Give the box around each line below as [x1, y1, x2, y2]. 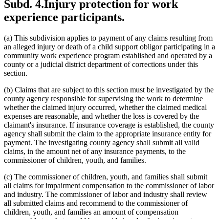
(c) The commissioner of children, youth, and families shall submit [4, 172, 207, 181]
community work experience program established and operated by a [4, 51, 212, 60]
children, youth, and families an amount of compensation [4, 207, 178, 216]
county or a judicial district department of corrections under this [4, 60, 198, 68]
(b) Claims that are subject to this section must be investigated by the [4, 85, 214, 94]
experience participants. [4, 10, 125, 23]
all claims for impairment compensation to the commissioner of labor [4, 181, 214, 190]
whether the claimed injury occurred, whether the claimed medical [4, 103, 207, 111]
